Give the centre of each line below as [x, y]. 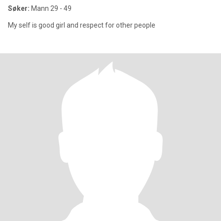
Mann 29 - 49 [51, 8]
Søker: [19, 8]
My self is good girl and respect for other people [82, 25]
